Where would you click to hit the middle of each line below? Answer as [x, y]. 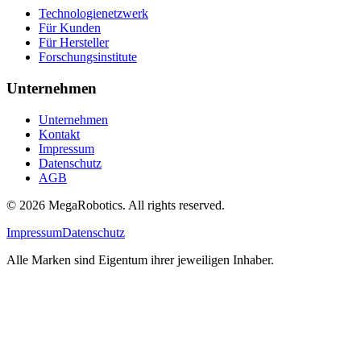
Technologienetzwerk [93, 14]
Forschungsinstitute [88, 57]
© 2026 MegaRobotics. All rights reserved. [116, 205]
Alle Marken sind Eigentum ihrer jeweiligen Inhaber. [140, 259]
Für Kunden [70, 28]
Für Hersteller [74, 43]
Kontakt [59, 134]
